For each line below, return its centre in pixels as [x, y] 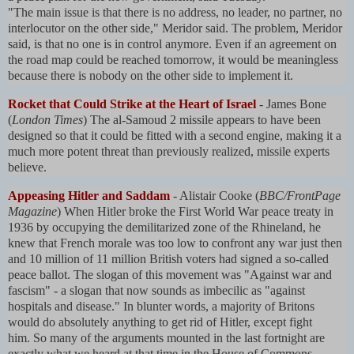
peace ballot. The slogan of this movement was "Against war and [170, 275]
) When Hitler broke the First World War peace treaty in [195, 212]
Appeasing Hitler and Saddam [90, 196]
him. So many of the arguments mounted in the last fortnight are [166, 338]
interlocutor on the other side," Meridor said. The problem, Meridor [175, 28]
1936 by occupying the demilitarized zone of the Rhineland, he [164, 228]
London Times [47, 120]
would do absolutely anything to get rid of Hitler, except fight [160, 322]
